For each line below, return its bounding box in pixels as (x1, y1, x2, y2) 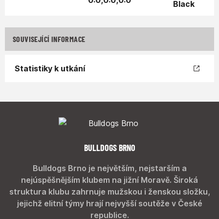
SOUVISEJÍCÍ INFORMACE (13, 34, 86, 44)
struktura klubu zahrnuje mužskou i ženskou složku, (9, 187, 210, 197)
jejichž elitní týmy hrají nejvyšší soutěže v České (17, 198, 202, 208)
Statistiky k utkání (15, 64, 85, 73)
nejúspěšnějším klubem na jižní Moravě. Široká (21, 175, 198, 185)
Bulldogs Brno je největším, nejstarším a (32, 163, 187, 173)
